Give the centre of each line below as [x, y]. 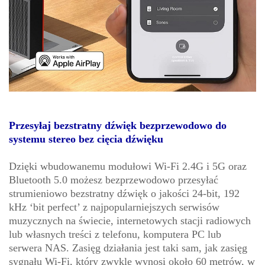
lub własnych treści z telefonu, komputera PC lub [115, 235]
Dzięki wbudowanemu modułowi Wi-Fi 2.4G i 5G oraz [128, 167]
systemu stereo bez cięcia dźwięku [86, 139]
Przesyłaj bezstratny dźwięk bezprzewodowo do [118, 126]
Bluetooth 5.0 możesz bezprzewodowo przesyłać [114, 180]
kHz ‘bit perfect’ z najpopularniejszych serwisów [114, 207]
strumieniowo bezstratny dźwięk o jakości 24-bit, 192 [124, 194]
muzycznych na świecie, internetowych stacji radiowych [130, 221]
